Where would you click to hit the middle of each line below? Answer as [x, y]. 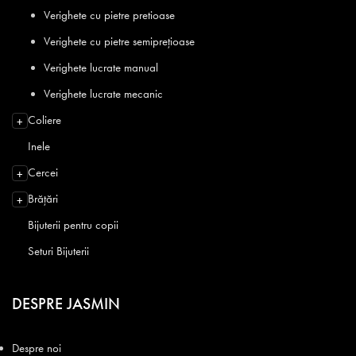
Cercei [43, 173]
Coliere [44, 120]
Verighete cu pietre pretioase [109, 15]
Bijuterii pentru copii [73, 225]
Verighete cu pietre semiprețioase [119, 42]
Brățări [43, 199]
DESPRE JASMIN [66, 304]
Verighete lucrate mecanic [103, 94]
